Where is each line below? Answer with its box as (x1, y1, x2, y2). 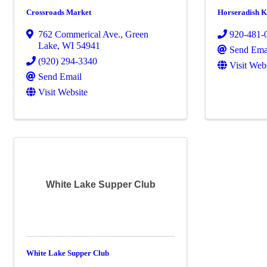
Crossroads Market (26, 8, 91, 17)
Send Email (38, 72, 82, 82)
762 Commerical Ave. (38, 29, 120, 39)
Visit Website (38, 87, 88, 97)
